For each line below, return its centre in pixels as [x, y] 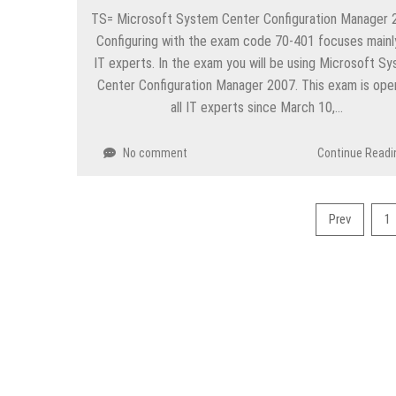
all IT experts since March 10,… [257, 107]
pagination [122, 249]
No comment [155, 152]
